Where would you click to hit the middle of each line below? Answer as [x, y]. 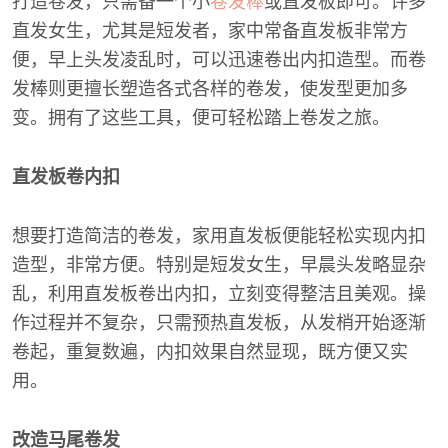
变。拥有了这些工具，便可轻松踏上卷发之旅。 [201, 118]
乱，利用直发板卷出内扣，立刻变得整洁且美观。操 [219, 294]
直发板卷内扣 [66, 177]
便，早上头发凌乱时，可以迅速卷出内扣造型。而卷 [219, 60]
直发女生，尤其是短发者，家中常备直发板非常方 [210, 31]
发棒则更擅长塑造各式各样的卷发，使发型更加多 [210, 89]
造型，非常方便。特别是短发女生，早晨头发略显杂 [219, 265]
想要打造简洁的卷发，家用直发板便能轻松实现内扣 [219, 236]
